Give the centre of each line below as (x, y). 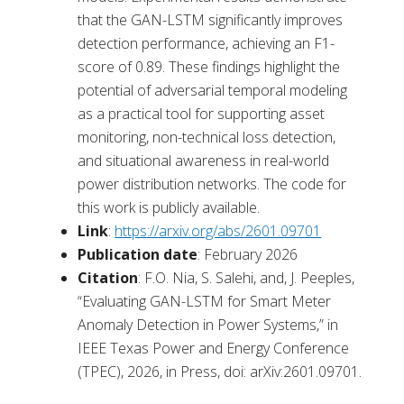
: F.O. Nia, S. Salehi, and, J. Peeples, (247, 278)
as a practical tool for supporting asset (202, 114)
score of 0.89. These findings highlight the (209, 67)
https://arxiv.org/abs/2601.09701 (218, 231)
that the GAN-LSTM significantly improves (211, 20)
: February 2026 (248, 255)
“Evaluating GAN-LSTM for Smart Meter (205, 302)
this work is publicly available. (169, 208)
